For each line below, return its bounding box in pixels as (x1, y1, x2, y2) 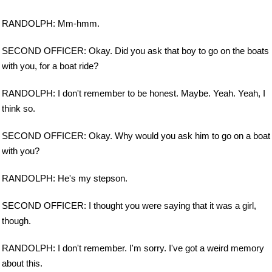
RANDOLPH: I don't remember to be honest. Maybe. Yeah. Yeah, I (2, 88, 265, 99)
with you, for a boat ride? (2, 61, 98, 72)
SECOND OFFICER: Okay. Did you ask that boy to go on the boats (2, 46, 269, 56)
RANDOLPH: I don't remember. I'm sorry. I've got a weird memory (2, 243, 264, 253)
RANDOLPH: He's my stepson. (2, 173, 127, 184)
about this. (2, 258, 42, 268)
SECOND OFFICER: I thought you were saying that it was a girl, (2, 200, 256, 211)
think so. (2, 103, 35, 114)
